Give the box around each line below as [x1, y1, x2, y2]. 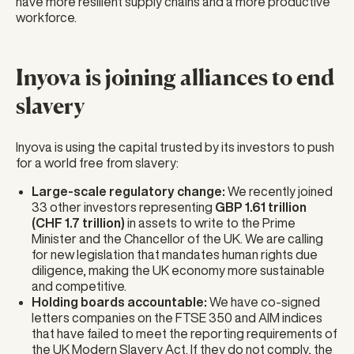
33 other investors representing [32, 201, 215, 213]
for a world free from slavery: [16, 156, 179, 169]
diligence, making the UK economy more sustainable [32, 264, 325, 277]
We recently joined [225, 185, 333, 198]
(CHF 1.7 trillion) [32, 217, 125, 229]
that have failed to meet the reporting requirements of [32, 327, 337, 340]
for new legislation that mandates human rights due [32, 248, 318, 261]
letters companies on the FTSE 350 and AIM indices [32, 311, 322, 324]
